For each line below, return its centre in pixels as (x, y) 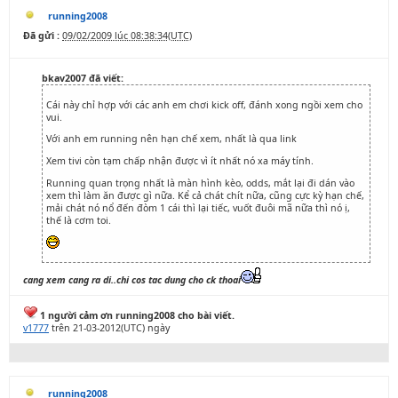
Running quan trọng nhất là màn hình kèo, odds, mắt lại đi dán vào (200, 183)
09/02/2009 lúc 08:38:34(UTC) (127, 36)
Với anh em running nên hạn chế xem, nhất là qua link (171, 139)
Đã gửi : (41, 36)
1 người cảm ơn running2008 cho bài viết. (136, 315)
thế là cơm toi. (79, 220)
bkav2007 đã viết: (83, 78)
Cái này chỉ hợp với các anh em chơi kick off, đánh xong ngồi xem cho (204, 104)
